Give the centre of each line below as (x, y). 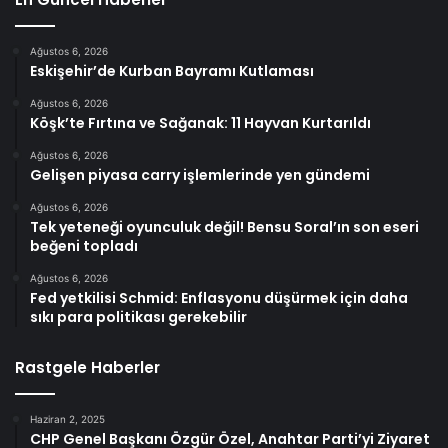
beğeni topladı (84, 246)
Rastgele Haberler (87, 368)
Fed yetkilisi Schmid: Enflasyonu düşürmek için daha (219, 298)
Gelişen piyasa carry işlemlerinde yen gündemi (200, 175)
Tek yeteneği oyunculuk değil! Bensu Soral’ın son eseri (224, 227)
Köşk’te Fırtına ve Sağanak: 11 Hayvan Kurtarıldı (200, 123)
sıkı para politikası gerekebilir (138, 317)
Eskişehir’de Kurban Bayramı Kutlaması (172, 71)
